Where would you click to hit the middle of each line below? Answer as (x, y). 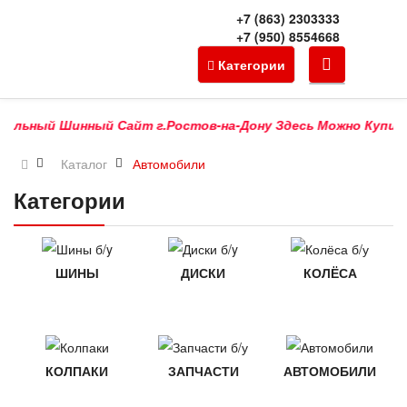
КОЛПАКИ (77, 371)
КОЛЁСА (330, 273)
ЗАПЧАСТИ (203, 371)
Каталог (84, 164)
